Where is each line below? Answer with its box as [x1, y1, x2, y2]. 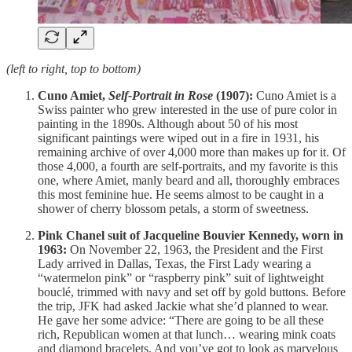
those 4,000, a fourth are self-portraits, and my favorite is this [38, 159, 338, 173]
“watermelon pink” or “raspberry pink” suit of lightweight [38, 270, 324, 284]
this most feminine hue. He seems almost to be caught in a [38, 187, 324, 201]
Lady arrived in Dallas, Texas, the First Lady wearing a [38, 256, 311, 270]
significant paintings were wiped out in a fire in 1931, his [38, 130, 319, 145]
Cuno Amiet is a [253, 88, 336, 102]
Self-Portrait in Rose [108, 88, 213, 102]
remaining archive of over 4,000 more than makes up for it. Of [38, 145, 346, 159]
